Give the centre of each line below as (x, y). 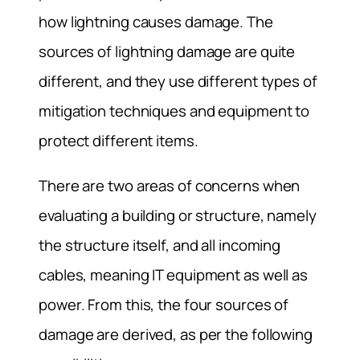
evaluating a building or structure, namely (178, 215)
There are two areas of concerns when (170, 185)
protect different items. (119, 141)
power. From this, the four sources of (164, 304)
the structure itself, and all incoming (160, 245)
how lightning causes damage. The (156, 22)
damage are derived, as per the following (176, 334)
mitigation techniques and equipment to (174, 111)
